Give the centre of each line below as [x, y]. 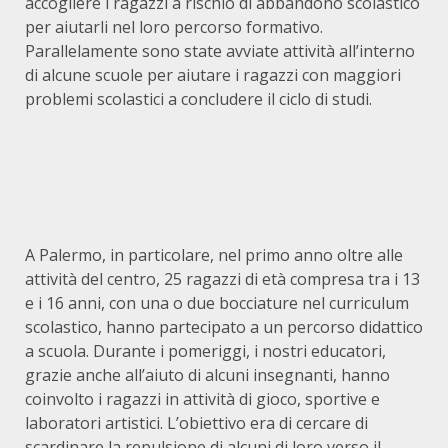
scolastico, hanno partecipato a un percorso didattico [224, 327]
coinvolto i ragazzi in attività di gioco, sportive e [202, 399]
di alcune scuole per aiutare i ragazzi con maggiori [213, 75]
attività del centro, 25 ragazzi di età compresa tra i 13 [222, 279]
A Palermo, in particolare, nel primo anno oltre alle [214, 255]
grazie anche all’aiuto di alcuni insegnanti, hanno [207, 375]
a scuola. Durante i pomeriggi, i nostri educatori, [205, 351]
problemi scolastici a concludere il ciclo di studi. [198, 99]
